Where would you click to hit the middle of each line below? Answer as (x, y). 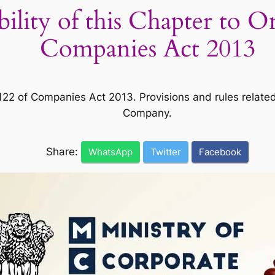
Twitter (166, 152)
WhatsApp (110, 152)
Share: (64, 151)
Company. (147, 113)
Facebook (220, 152)
